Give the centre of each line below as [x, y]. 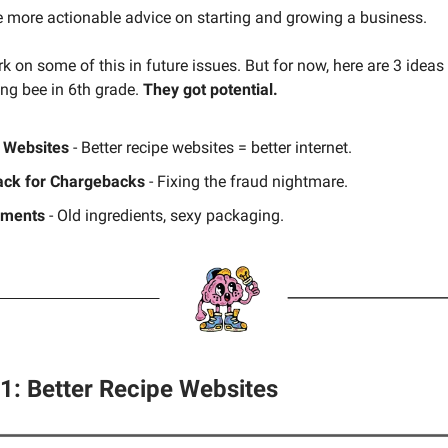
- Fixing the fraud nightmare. [246, 181]
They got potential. [210, 89]
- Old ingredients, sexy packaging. [164, 215]
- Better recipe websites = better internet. [210, 147]
